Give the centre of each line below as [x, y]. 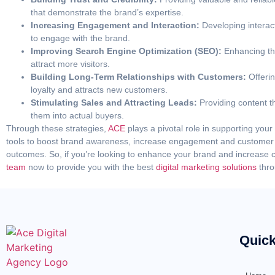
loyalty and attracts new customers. [99, 89]
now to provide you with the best [90, 167]
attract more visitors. [70, 64]
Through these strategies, [56, 128]
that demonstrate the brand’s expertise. [107, 12]
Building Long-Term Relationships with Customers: [138, 76]
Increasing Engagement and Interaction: [115, 25]
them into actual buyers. [77, 115]
